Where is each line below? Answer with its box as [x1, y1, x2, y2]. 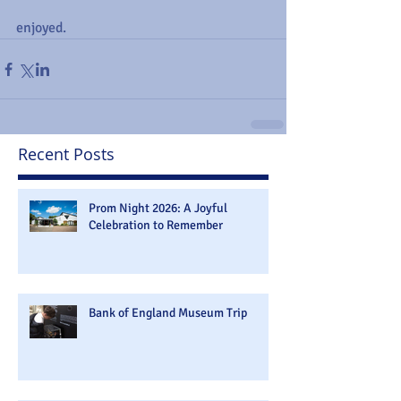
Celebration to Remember [89, 218, 223, 233]
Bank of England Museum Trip [89, 305, 247, 320]
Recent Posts [18, 143, 115, 165]
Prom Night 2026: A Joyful [89, 200, 227, 216]
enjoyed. [16, 19, 66, 37]
